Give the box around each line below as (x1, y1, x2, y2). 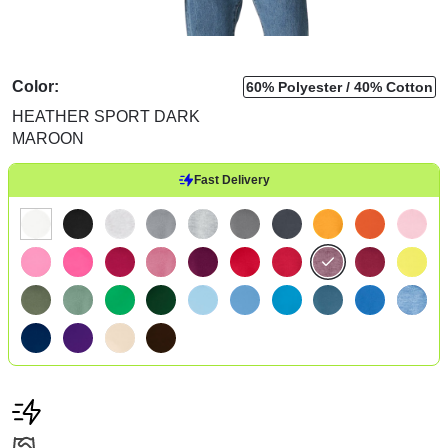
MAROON (12, 129, 84, 147)
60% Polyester (246, 78, 342, 95)
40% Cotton (354, 78, 433, 95)
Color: (12, 77, 59, 95)
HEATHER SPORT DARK (12, 107, 200, 125)
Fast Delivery (194, 172, 270, 187)
